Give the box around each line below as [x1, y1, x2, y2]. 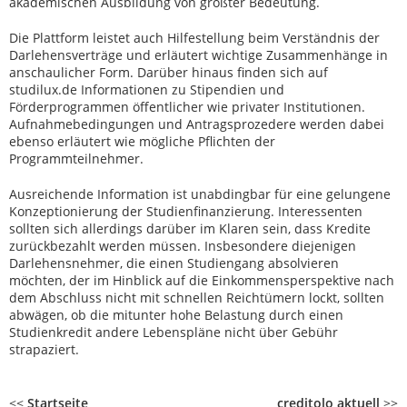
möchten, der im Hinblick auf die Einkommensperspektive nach [9, 272, 394, 289]
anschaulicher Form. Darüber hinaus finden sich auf [9, 64, 328, 81]
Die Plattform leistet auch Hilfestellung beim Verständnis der [9, 29, 380, 46]
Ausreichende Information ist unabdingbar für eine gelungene [9, 185, 391, 203]
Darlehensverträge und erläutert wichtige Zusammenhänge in [9, 46, 388, 64]
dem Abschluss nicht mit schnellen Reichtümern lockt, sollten [9, 289, 384, 306]
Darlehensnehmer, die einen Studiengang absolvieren [9, 254, 339, 272]
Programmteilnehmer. [9, 150, 144, 167]
